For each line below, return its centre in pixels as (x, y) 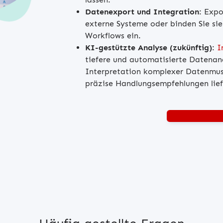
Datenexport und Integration (142, 11)
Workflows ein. (113, 35)
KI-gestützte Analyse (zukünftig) (149, 47)
